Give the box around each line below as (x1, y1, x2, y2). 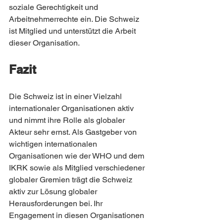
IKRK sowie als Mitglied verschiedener (9, 163, 147, 172)
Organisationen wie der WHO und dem (9, 151, 146, 161)
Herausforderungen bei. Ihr (9, 199, 105, 208)
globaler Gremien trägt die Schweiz (9, 175, 134, 184)
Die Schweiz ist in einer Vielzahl (9, 92, 124, 101)
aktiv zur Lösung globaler (9, 187, 99, 196)
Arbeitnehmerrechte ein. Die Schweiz (9, 14, 141, 24)
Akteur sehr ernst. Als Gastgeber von (9, 127, 139, 137)
